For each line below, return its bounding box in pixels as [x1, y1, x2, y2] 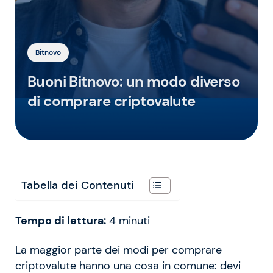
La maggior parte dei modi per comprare [15, 243, 222, 257]
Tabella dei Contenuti [21, 178, 134, 192]
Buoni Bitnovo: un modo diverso [27, 71, 240, 91]
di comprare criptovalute [27, 91, 196, 110]
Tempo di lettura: [15, 213, 106, 227]
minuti [119, 213, 150, 227]
